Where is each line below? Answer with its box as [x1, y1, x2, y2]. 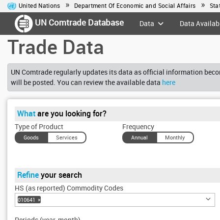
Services [56, 133, 78, 141]
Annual [131, 133, 148, 141]
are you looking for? [37, 108, 107, 119]
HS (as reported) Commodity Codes [15, 183, 123, 192]
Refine [17, 169, 39, 180]
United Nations [18, 1, 60, 9]
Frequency [122, 121, 154, 131]
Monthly [165, 133, 185, 141]
